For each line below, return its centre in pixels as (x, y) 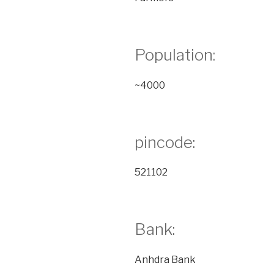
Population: (175, 55)
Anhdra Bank (165, 259)
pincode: (165, 142)
